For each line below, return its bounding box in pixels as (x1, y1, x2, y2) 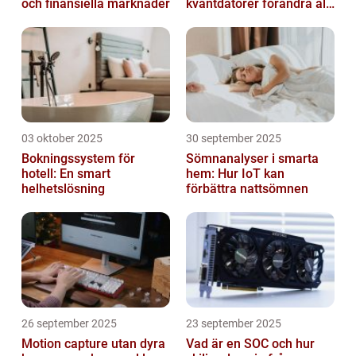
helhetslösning (21, 181, 105, 197)
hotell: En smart (21, 166, 110, 182)
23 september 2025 (186, 317, 281, 331)
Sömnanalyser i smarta (186, 151, 319, 167)
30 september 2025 (186, 132, 281, 145)
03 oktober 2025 (21, 132, 103, 145)
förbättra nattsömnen (186, 181, 308, 197)
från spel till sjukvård (186, 11, 305, 27)
